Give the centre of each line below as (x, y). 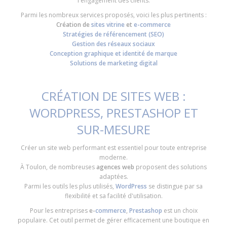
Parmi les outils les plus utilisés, (70, 186)
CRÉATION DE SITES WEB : (113, 96)
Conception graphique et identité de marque (113, 54)
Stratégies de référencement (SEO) (113, 34)
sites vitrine (108, 25)
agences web (115, 167)
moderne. (113, 158)
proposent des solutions (171, 167)
